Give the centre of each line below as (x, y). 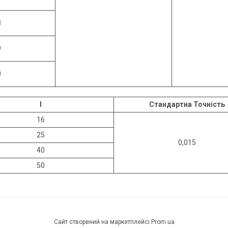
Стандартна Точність (187, 104)
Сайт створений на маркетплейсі (102, 222)
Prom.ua (163, 222)
